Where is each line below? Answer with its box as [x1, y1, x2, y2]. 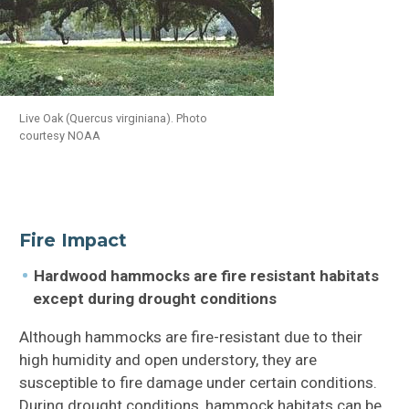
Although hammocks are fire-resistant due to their [19, 328, 363, 347]
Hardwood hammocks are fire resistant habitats [33, 267, 379, 286]
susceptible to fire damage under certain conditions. [19, 373, 378, 393]
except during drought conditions [32, 289, 277, 309]
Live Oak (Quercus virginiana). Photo [19, 110, 208, 125]
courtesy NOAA [19, 128, 101, 142]
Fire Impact [19, 229, 128, 251]
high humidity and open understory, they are [19, 351, 318, 370]
